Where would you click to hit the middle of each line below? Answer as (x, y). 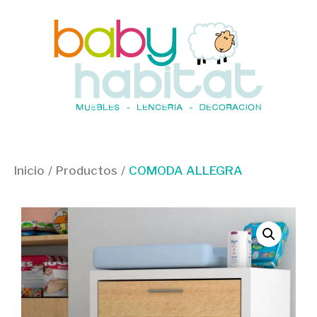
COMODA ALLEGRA (186, 171)
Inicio (29, 171)
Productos (87, 171)
